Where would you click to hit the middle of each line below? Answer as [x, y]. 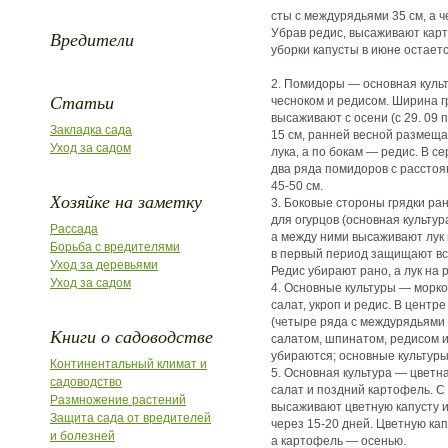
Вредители [92, 39]
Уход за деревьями [104, 265]
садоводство [86, 382]
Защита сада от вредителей [130, 418]
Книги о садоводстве [131, 336]
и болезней [82, 436]
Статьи [82, 102]
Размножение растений [118, 400]
